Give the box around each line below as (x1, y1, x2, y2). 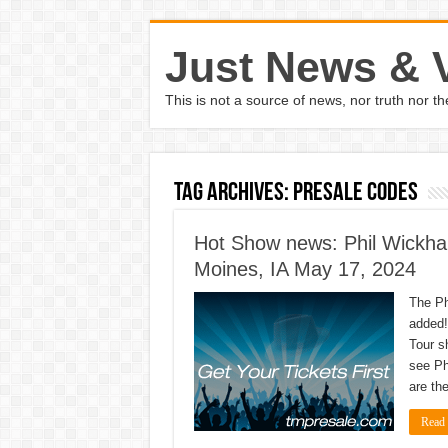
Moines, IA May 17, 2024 (193, 258, 416, 280)
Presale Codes (292, 180, 418, 207)
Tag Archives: (173, 180, 293, 207)
